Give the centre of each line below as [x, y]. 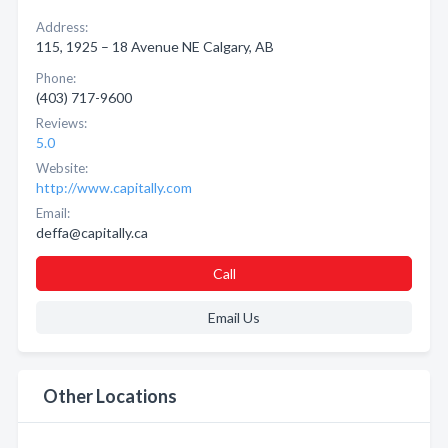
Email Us [233, 317]
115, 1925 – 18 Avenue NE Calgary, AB [155, 46]
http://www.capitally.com [114, 187]
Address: [62, 27]
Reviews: [61, 123]
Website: [62, 168]
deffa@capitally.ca [92, 232]
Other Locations [110, 396]
